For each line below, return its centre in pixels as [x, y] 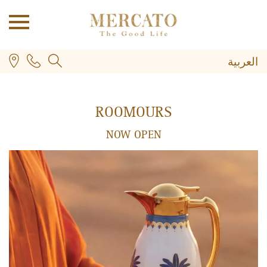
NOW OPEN [133, 135]
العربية [243, 62]
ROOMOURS [133, 112]
